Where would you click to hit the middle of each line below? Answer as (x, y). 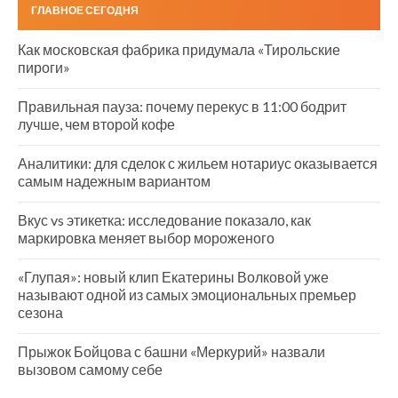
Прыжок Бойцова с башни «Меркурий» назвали (171, 351)
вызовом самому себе (90, 369)
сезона (40, 312)
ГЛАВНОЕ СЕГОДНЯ (85, 10)
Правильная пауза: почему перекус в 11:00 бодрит (182, 106)
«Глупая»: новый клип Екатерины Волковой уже (173, 276)
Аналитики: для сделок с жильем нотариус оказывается (198, 163)
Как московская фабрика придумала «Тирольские (179, 49)
